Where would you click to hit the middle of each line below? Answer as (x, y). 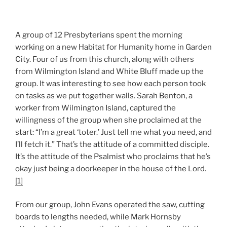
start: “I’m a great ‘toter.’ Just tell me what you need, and (113, 133)
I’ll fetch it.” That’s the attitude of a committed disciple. (112, 145)
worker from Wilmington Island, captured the (96, 108)
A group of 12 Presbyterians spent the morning (99, 35)
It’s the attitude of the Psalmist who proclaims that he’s (113, 157)
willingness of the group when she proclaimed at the (108, 120)
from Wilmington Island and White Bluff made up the (109, 72)
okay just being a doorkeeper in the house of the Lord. (111, 169)
